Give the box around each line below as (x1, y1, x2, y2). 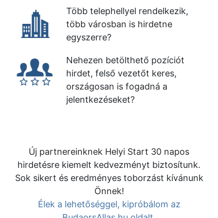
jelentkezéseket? (66, 94, 135, 105)
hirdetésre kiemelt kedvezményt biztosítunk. (18, 160, 200, 170)
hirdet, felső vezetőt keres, (66, 68, 177, 78)
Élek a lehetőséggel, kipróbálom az (37, 199, 181, 209)
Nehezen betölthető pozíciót (66, 55, 184, 65)
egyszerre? (66, 32, 111, 42)
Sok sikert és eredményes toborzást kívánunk (15, 173, 203, 183)
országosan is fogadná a (66, 81, 167, 91)
